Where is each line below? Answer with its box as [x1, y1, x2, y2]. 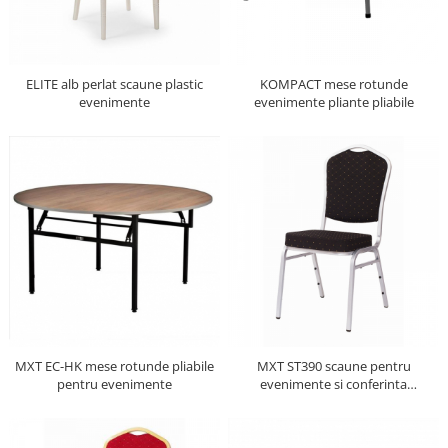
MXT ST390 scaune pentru [256, 357, 411, 375]
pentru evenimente [57, 375, 172, 393]
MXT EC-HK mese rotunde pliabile [15, 357, 214, 375]
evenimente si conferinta [260, 375, 407, 393]
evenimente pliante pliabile [253, 93, 414, 111]
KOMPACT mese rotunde [259, 75, 408, 93]
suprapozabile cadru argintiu [248, 393, 419, 411]
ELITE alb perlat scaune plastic [26, 75, 203, 93]
